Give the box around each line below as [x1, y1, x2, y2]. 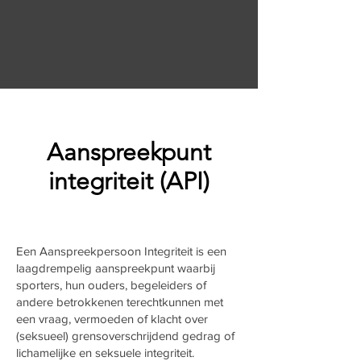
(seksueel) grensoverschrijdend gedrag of [16, 329, 234, 342]
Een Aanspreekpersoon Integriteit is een [16, 244, 226, 258]
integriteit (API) [48, 167, 210, 196]
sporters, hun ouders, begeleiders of [16, 278, 206, 292]
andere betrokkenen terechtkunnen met [16, 295, 223, 309]
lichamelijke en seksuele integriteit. [16, 346, 197, 359]
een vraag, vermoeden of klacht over [16, 312, 208, 326]
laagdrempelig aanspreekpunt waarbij [16, 261, 215, 275]
